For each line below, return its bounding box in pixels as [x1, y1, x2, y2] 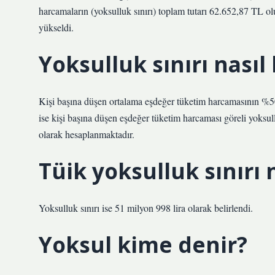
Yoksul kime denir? [39, 230, 247, 259]
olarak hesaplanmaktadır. [39, 128, 134, 141]
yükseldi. [39, 21, 74, 34]
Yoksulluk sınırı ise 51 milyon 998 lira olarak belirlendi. [39, 201, 253, 214]
